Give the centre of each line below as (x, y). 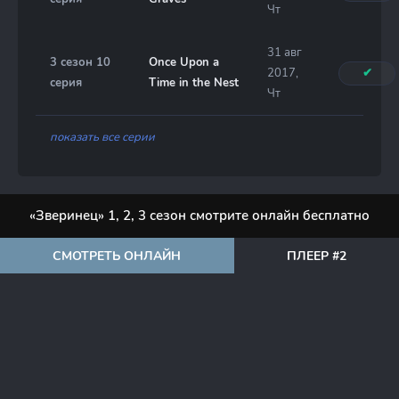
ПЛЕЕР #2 (316, 256)
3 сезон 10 (80, 62)
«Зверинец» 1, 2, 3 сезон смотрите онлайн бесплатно (199, 216)
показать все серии (102, 137)
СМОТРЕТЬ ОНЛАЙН (117, 256)
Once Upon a (184, 62)
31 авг (285, 53)
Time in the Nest (194, 83)
